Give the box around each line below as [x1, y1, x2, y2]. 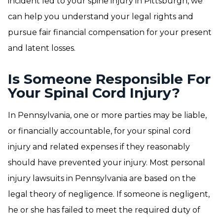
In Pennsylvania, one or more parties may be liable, [8, 110, 207, 120]
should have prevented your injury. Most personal [8, 158, 205, 167]
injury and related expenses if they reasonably [8, 142, 190, 151]
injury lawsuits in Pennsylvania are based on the [8, 174, 196, 183]
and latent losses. [8, 43, 75, 53]
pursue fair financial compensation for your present [8, 28, 212, 37]
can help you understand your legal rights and [8, 12, 193, 21]
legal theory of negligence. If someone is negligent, [8, 189, 210, 199]
